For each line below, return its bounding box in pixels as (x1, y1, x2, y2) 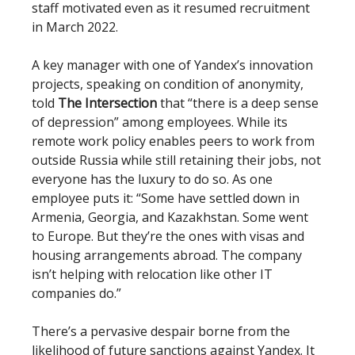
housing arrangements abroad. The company (32, 246, 302, 264)
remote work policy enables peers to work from (32, 132, 315, 150)
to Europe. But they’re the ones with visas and (32, 227, 304, 245)
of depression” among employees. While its (32, 113, 288, 131)
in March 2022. (32, 18, 118, 36)
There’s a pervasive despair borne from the (32, 323, 290, 340)
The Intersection (58, 94, 157, 112)
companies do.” (32, 284, 121, 302)
